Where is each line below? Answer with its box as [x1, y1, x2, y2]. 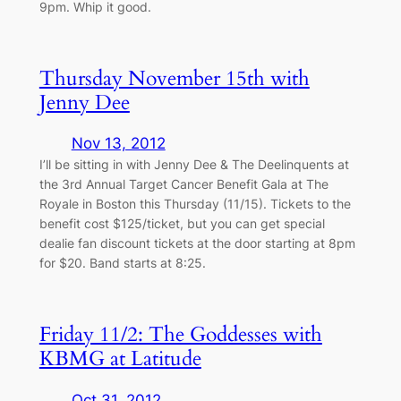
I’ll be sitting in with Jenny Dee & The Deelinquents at [38, 157, 349, 173]
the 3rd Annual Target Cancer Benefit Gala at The [38, 176, 328, 192]
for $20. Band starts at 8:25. [38, 255, 206, 271]
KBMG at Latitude [38, 345, 201, 373]
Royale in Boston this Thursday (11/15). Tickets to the [38, 196, 351, 212]
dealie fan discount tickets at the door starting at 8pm [38, 235, 355, 252]
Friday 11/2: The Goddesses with [38, 320, 322, 349]
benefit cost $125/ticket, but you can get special [38, 216, 325, 232]
